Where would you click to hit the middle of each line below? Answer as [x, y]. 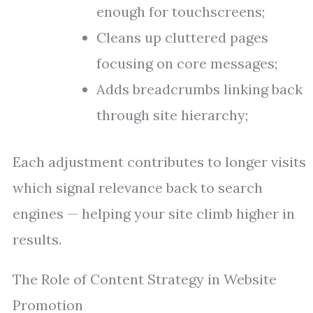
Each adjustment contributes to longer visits [159, 162]
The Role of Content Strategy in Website [145, 279]
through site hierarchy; [172, 115]
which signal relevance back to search [138, 188]
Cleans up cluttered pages [182, 37]
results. [37, 239]
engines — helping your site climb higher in [154, 213]
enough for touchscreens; [181, 12]
